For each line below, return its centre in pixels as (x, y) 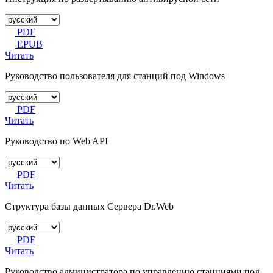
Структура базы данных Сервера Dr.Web (89, 206)
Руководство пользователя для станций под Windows (115, 76)
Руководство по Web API (56, 141)
